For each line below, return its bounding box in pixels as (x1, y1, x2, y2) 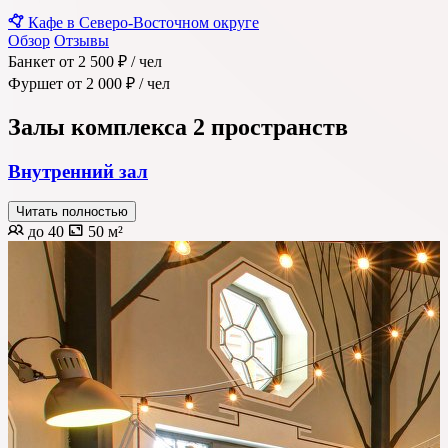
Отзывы (54, 31, 109, 49)
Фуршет (8, 74, 63, 92)
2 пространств (193, 113, 348, 140)
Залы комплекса (8, 113, 193, 140)
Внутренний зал (8, 160, 148, 182)
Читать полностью (16, 204, 128, 220)
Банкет (8, 52, 55, 70)
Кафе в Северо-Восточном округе (24, 13, 259, 31)
